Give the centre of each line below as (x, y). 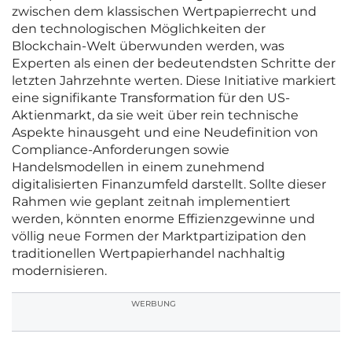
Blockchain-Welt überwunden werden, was (148, 46)
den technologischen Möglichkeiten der (139, 29)
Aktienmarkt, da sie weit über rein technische (155, 115)
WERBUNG (154, 304)
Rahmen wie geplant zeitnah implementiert (151, 202)
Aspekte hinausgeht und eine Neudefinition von (165, 133)
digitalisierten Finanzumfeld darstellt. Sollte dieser (169, 185)
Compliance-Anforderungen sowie (121, 150)
